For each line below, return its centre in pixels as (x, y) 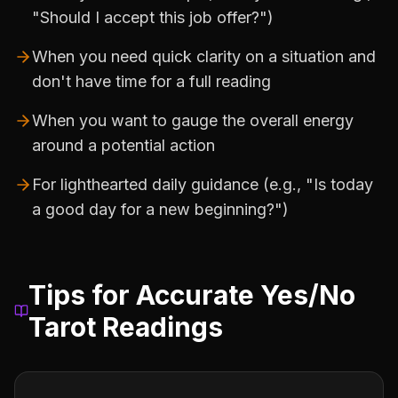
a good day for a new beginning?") (160, 209)
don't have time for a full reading (151, 81)
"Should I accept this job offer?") (153, 17)
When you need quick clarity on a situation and (204, 56)
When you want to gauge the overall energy (193, 120)
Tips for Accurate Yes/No (192, 295)
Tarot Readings (126, 327)
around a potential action (123, 145)
